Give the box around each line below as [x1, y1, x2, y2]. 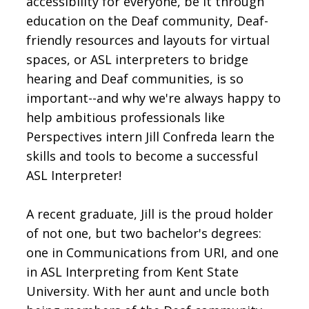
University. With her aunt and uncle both [26, 282, 270, 299]
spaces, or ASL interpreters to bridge [26, 50, 249, 68]
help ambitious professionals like [26, 108, 226, 126]
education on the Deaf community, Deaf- [26, 12, 269, 29]
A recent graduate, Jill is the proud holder [26, 205, 274, 222]
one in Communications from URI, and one [26, 243, 279, 261]
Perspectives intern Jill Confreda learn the [26, 128, 275, 145]
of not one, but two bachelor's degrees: [26, 224, 262, 241]
